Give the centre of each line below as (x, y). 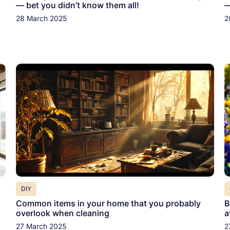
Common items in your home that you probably (108, 204)
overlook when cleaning (62, 213)
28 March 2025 (41, 18)
